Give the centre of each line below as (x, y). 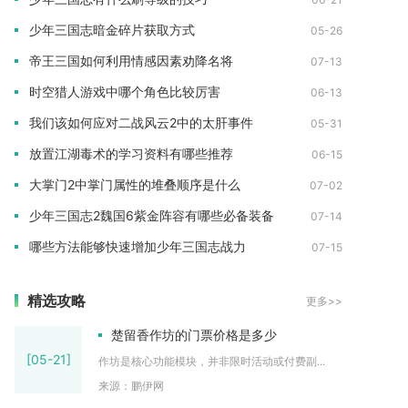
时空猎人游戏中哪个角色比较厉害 (125, 92)
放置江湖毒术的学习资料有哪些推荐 (131, 153)
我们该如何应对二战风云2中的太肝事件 (141, 122)
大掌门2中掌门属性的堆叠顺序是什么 (135, 184)
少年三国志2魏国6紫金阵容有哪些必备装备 (152, 215)
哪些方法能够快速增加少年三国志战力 (138, 246)
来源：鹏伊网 (131, 386)
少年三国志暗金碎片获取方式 (112, 30)
